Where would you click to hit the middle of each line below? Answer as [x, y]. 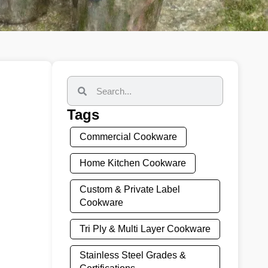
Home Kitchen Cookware [133, 163]
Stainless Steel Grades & [133, 255]
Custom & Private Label [130, 189]
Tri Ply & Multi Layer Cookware [145, 229]
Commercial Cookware [128, 137]
